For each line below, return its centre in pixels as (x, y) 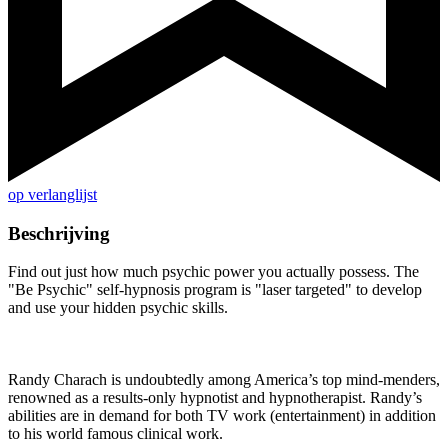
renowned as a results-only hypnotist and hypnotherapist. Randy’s (215, 398)
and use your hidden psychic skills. (118, 308)
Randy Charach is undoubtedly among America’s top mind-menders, (224, 380)
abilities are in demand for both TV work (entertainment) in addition (222, 416)
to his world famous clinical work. (115, 434)
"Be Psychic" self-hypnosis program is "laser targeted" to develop (215, 290)
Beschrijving (59, 233)
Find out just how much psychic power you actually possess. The (213, 272)
